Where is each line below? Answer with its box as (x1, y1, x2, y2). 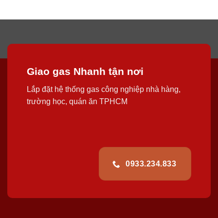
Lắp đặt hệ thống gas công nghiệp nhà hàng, (27, 85, 181, 94)
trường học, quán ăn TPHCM (27, 97, 127, 106)
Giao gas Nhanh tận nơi (27, 66, 144, 77)
